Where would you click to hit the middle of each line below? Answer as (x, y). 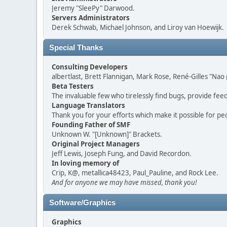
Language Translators (88, 105)
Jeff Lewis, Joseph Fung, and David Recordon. (122, 154)
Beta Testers (73, 86)
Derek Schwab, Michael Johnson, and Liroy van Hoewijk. (138, 27)
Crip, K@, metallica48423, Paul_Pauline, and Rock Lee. (135, 173)
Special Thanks (76, 48)
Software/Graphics (82, 203)
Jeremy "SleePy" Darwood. (93, 8)
